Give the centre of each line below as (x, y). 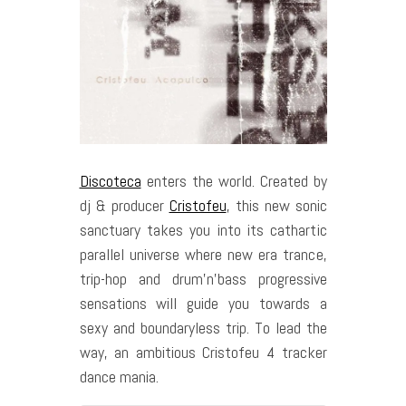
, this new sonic (276, 206)
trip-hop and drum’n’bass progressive (203, 279)
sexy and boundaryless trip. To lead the (203, 328)
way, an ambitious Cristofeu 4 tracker (203, 353)
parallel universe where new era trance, (203, 255)
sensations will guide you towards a (203, 304)
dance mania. (119, 377)
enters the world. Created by (234, 181)
